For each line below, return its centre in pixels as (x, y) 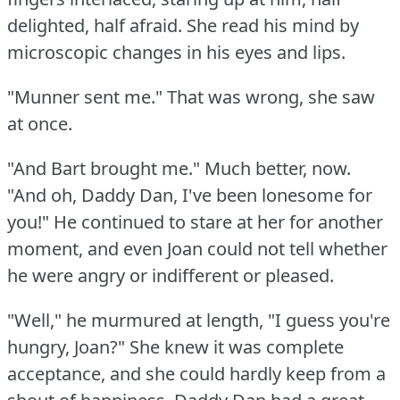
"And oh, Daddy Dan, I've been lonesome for (190, 196)
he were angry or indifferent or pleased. (171, 276)
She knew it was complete (237, 347)
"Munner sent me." (85, 97)
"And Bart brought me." (104, 169)
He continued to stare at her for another (218, 222)
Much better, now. (278, 169)
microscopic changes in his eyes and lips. (176, 53)
